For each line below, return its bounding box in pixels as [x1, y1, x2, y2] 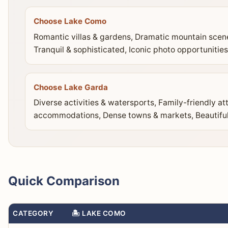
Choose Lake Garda [34, 82, 108, 92]
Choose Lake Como [34, 16, 106, 26]
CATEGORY [13, 209, 54, 218]
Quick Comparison [8, 174, 120, 189]
